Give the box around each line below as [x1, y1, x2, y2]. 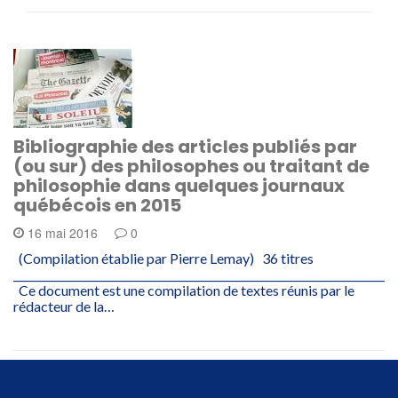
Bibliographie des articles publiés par [13, 134, 357, 159]
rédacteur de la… [13, 298, 115, 314]
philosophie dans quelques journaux [13, 173, 345, 198]
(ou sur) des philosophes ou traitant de [13, 154, 370, 179]
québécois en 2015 [13, 193, 181, 218]
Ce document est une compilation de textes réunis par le [13, 282, 354, 298]
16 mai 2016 [24, 224, 101, 242]
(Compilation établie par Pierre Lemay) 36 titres [13, 250, 319, 267]
